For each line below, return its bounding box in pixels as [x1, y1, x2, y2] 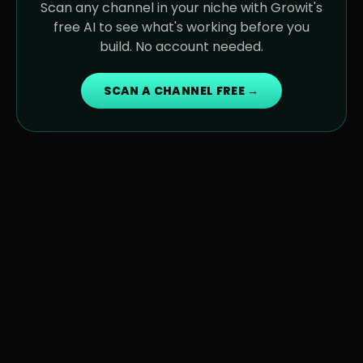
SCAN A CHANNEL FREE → [104, 83, 259, 99]
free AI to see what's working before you [53, 18, 310, 36]
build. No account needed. [100, 37, 263, 56]
